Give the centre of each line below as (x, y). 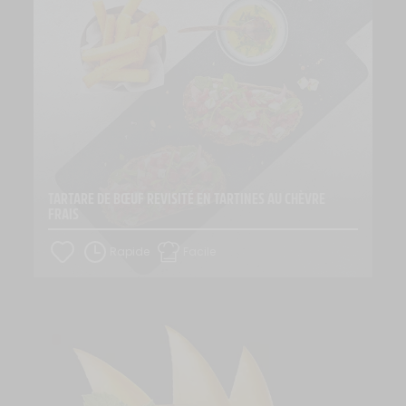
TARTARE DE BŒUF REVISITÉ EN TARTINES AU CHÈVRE (187, 198)
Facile (199, 252)
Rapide (130, 252)
